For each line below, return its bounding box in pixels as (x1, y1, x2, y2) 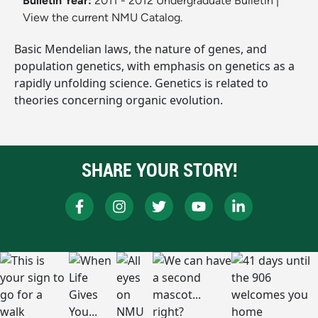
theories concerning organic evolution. (14, 92, 223, 109)
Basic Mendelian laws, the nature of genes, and (14, 41, 267, 57)
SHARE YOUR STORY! (81, 158, 237, 183)
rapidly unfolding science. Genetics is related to (14, 75, 268, 92)
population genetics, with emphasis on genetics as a (14, 58, 295, 75)
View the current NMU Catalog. (23, 11, 182, 25)
